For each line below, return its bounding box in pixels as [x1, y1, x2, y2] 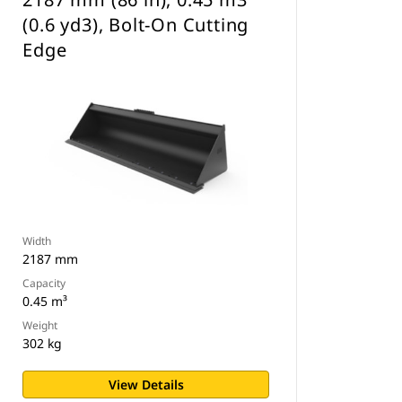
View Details [108, 376, 184, 393]
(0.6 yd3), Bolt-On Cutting [22, 13, 249, 37]
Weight [22, 318, 58, 333]
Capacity [22, 275, 66, 291]
